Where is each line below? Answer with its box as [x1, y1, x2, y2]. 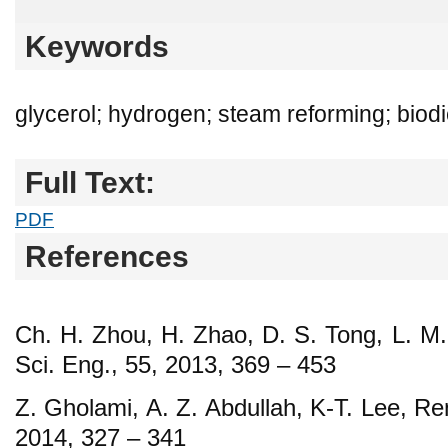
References [25, 239, 189, 273]
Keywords [25, 29, 169, 63]
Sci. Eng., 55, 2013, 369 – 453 [15, 350, 336, 378]
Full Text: [25, 165, 155, 199]
